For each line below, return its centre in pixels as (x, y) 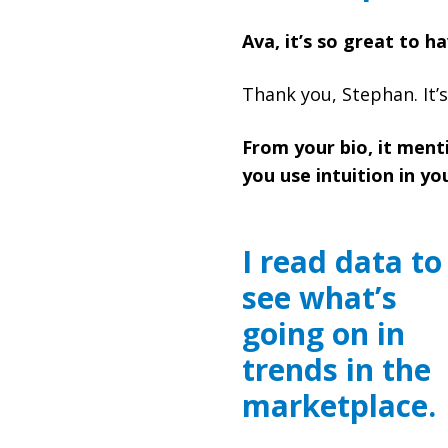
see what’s (319, 297)
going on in (323, 333)
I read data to (342, 261)
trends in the (336, 369)
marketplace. (339, 405)
